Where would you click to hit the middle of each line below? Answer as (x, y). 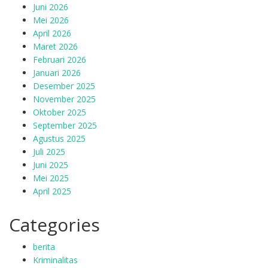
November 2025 (64, 99)
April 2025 (52, 191)
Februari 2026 (60, 60)
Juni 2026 (51, 7)
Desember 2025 (64, 86)
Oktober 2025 (60, 112)
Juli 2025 (49, 152)
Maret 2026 (55, 46)
